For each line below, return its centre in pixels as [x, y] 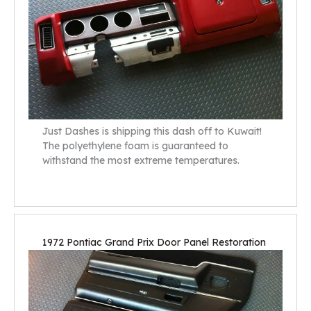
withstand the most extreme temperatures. [141, 161]
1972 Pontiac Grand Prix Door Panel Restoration [154, 242]
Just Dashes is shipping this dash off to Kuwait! [152, 132]
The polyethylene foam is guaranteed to [135, 146]
